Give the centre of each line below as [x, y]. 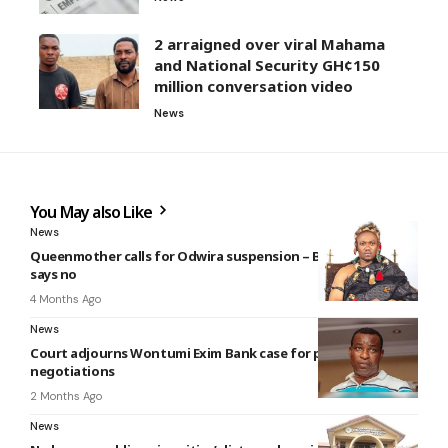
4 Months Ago [65, 298]
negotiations [72, 370]
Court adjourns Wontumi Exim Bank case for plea [185, 352]
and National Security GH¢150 [267, 64]
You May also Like [93, 211]
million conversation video [253, 85]
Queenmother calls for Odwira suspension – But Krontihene [221, 255]
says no [53, 273]
